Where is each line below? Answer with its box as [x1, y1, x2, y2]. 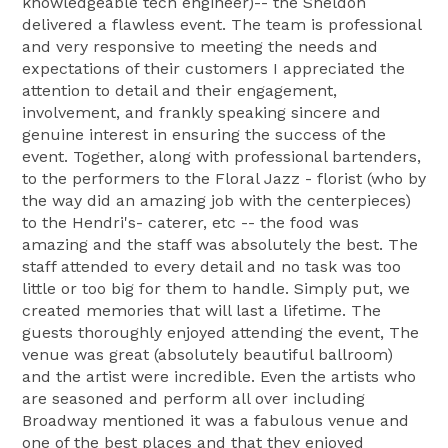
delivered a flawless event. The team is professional [22, 14, 421, 34]
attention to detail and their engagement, [22, 80, 337, 100]
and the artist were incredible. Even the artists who [22, 366, 416, 386]
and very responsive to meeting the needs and [22, 36, 378, 56]
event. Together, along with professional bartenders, [22, 146, 421, 166]
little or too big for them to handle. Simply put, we [22, 278, 410, 298]
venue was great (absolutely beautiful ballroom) [22, 344, 393, 364]
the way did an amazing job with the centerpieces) [22, 190, 411, 210]
